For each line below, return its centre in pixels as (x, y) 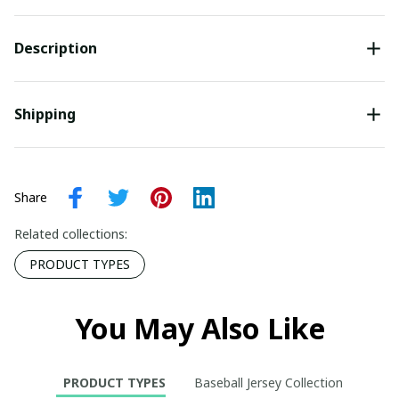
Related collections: (71, 233)
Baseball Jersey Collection (269, 383)
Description (56, 49)
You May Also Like (199, 328)
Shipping (45, 114)
